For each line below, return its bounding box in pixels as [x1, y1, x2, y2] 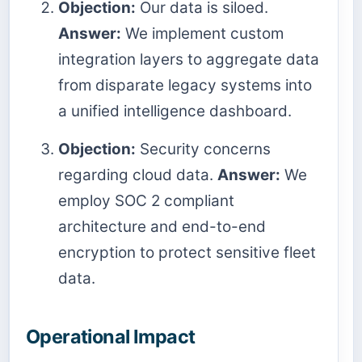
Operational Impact [26, 324, 196, 348]
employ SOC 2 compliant [58, 191, 234, 210]
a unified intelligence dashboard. [58, 101, 292, 120]
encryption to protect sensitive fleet [58, 242, 316, 262]
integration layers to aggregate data [58, 49, 319, 69]
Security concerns [136, 139, 271, 158]
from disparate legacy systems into [58, 75, 312, 95]
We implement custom [121, 23, 284, 43]
